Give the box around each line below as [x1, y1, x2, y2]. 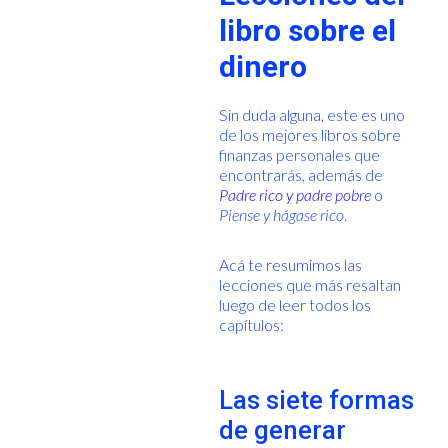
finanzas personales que [218, 144, 380, 164]
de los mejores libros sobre [218, 124, 401, 144]
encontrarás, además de [218, 164, 383, 184]
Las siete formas [218, 384, 414, 415]
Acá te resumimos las [218, 254, 362, 274]
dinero [218, 48, 307, 84]
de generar [218, 414, 346, 445]
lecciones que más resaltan [218, 274, 401, 294]
